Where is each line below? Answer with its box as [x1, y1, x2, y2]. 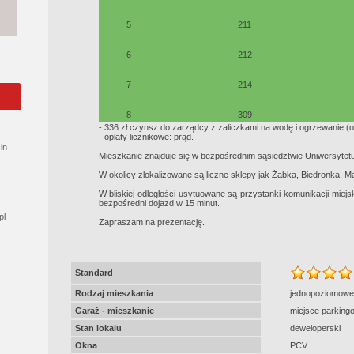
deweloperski [289, 323, 341, 333]
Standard [74, 268, 113, 277]
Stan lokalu [74, 323, 122, 333]
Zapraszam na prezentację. [98, 217, 205, 227]
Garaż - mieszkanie [74, 306, 154, 315]
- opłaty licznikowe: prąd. [98, 132, 194, 141]
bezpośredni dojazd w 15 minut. [98, 198, 220, 208]
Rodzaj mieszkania [74, 288, 153, 298]
